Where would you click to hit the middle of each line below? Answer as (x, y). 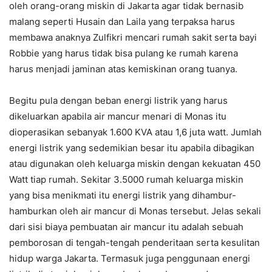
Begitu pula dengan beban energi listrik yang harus (118, 101)
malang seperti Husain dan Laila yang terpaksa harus (122, 22)
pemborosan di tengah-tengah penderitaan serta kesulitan (134, 243)
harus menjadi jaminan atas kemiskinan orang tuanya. (123, 69)
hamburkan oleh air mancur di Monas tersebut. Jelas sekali (135, 211)
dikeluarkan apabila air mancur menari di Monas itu (118, 117)
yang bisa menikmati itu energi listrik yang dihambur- (123, 195)
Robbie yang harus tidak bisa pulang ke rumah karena (124, 53)
